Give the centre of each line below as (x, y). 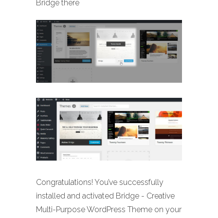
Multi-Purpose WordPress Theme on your (109, 210)
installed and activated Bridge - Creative (105, 196)
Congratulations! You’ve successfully (100, 182)
